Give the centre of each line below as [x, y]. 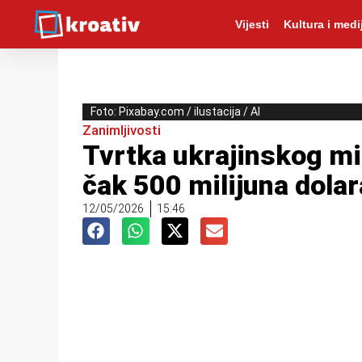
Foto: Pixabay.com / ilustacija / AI [175, 112]
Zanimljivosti [122, 130]
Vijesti [252, 24]
